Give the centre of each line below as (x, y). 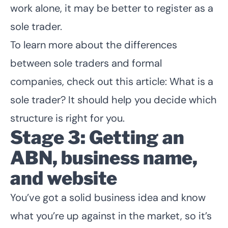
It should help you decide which (141, 99)
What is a (191, 81)
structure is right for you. (67, 118)
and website (64, 178)
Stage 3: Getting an (97, 137)
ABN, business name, (104, 158)
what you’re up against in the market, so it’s (111, 216)
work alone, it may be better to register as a (112, 8)
